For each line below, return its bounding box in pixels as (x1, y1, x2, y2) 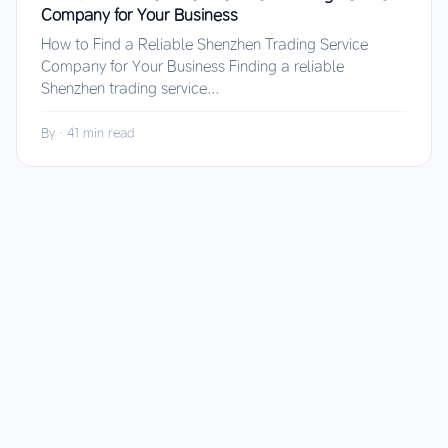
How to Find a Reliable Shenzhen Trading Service (41, 35, 368, 53)
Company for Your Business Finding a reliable (41, 57, 344, 75)
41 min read (67, 125, 134, 140)
